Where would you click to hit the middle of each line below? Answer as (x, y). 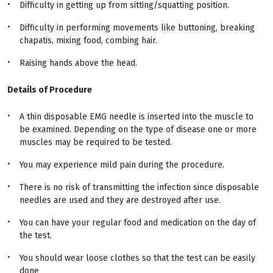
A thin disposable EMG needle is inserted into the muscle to (136, 117)
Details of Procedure (50, 90)
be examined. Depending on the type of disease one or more (138, 129)
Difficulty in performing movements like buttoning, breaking (137, 28)
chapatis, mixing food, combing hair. (88, 41)
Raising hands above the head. (78, 63)
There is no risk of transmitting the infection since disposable (139, 187)
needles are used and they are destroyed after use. (120, 200)
